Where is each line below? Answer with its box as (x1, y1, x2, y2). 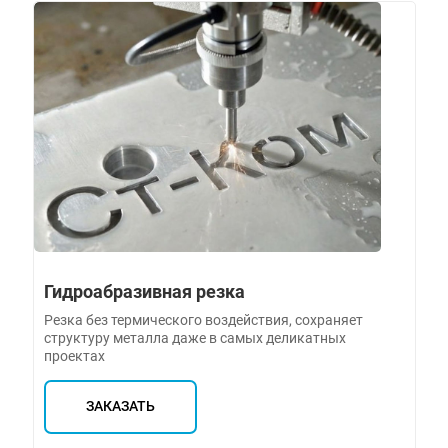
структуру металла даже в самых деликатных (43, 329, 346, 346)
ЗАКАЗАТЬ (85, 398, 155, 416)
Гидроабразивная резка (43, 280, 245, 302)
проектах (43, 347, 105, 364)
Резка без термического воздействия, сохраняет (43, 311, 363, 328)
